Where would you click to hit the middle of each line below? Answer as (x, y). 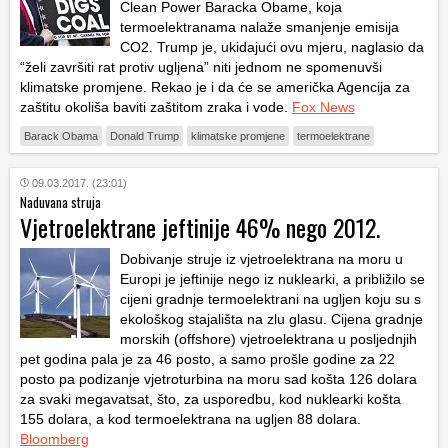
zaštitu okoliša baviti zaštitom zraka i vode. (156, 106)
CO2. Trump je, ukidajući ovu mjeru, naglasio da (272, 46)
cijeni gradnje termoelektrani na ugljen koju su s (270, 298)
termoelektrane (333, 135)
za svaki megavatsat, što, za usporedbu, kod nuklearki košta (210, 398)
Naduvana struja (60, 201)
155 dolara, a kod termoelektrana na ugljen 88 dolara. (190, 418)
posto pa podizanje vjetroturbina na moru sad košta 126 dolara (218, 378)
